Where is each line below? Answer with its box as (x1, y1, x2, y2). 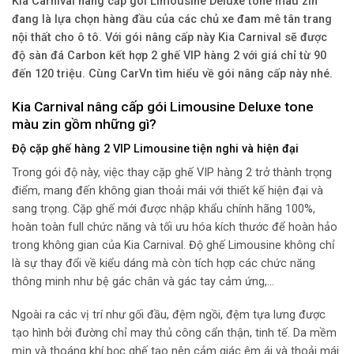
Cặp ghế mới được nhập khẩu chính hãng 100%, (73, 202, 315, 217)
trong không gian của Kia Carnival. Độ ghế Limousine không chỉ (12, 239, 335, 253)
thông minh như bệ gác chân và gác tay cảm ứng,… (12, 275, 274, 289)
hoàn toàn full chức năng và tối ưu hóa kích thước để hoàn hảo (12, 220, 337, 235)
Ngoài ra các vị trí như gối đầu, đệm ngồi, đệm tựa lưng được (12, 308, 326, 322)
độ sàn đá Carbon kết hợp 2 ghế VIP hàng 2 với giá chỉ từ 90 (12, 49, 326, 63)
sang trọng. (12, 202, 73, 217)
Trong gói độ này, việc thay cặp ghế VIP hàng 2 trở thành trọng (12, 166, 332, 180)
